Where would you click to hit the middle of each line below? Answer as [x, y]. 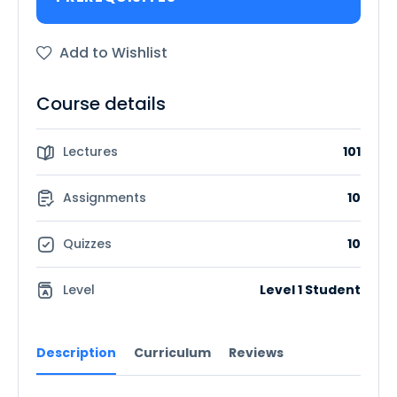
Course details [101, 104]
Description [76, 353]
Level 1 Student [310, 290]
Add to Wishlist [113, 53]
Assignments [105, 198]
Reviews [256, 353]
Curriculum [172, 353]
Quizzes [87, 244]
